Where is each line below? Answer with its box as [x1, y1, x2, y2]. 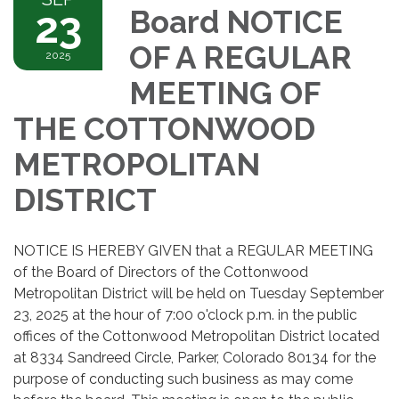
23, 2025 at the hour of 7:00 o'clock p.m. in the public [13, 305, 357, 323]
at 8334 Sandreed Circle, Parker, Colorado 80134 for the [13, 348, 376, 366]
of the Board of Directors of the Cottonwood [13, 263, 308, 281]
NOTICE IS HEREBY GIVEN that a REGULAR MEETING [13, 241, 373, 259]
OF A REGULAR [129, 38, 352, 76]
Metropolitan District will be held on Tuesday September [13, 284, 384, 302]
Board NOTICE [129, 3, 343, 40]
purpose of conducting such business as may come [13, 370, 353, 387]
